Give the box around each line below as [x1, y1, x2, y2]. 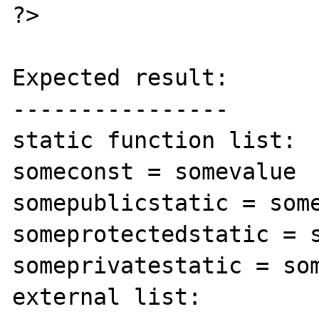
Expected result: [12, 64, 229, 90]
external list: [12, 283, 202, 310]
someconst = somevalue [12, 158, 297, 184]
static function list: [12, 127, 297, 153]
